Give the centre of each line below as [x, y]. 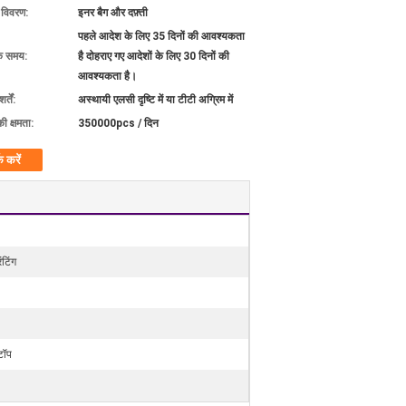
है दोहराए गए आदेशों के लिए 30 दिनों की [154, 56]
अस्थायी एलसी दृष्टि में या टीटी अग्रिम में [155, 100]
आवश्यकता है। [107, 76]
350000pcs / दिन [118, 123]
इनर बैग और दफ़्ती [113, 13]
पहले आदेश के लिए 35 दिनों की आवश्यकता [161, 36]
